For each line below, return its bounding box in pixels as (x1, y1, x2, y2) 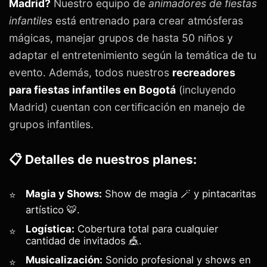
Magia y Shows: (26, 187, 102, 200)
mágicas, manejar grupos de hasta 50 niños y (9, 31, 233, 44)
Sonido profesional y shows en (103, 253, 251, 266)
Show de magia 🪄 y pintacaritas (102, 187, 256, 200)
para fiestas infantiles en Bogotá (9, 83, 176, 96)
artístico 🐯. (26, 203, 80, 216)
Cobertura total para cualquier (74, 222, 218, 235)
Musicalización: (26, 253, 103, 266)
